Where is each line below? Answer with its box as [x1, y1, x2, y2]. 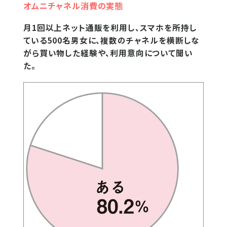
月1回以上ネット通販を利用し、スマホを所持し [23, 22, 197, 33]
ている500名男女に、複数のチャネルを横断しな [23, 34, 200, 46]
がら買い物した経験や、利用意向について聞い [23, 47, 193, 59]
